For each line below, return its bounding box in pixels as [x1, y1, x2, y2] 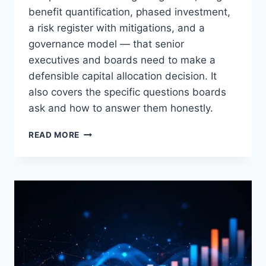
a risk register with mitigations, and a [28, 22, 205, 34]
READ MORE [28, 130, 80, 140]
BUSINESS [79, 189, 123, 199]
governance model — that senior [28, 38, 184, 50]
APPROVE [79, 252, 121, 262]
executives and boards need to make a [28, 54, 216, 66]
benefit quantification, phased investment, [28, 6, 230, 18]
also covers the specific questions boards [28, 86, 226, 99]
